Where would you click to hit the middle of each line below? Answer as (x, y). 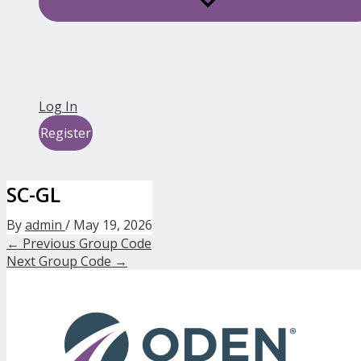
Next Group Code (60, 261)
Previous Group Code (85, 243)
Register (66, 133)
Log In (58, 107)
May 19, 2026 (113, 224)
